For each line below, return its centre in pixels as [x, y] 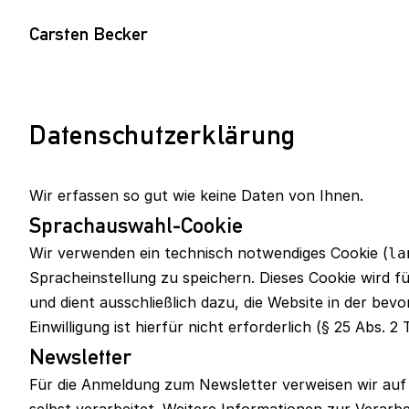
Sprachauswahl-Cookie [136, 225]
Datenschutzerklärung [163, 134]
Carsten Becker [88, 33]
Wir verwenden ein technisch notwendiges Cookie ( [209, 253]
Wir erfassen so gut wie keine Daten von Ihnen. [196, 195]
